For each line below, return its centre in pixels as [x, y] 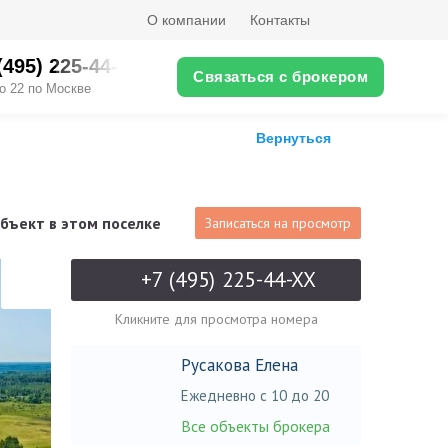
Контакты [280, 20]
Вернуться [293, 138]
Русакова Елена [239, 365]
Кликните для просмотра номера [216, 319]
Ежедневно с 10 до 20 [255, 395]
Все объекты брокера [255, 426]
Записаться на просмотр [278, 223]
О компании [186, 20]
